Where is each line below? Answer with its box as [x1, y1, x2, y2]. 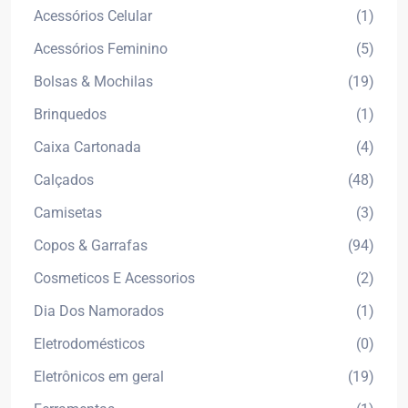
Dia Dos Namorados [34, 302, 164, 320]
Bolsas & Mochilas [34, 73, 153, 90]
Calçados [34, 171, 94, 189]
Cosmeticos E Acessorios [34, 270, 195, 287]
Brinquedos [34, 106, 107, 123]
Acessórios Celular [34, 7, 152, 25]
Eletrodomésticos [34, 335, 145, 352]
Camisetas [34, 204, 102, 221]
